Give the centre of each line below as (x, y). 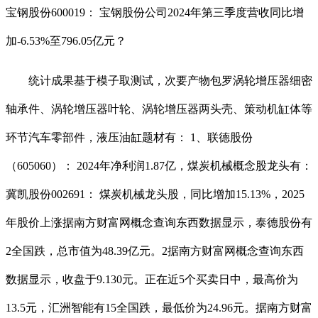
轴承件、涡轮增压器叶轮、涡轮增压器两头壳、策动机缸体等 (159, 109)
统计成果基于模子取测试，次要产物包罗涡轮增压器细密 (159, 81)
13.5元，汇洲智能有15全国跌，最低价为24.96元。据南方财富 (159, 308)
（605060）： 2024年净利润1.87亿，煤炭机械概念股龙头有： (159, 166)
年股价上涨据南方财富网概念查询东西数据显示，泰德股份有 (159, 223)
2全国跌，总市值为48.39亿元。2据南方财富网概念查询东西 (155, 251)
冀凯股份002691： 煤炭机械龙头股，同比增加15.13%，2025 (155, 194)
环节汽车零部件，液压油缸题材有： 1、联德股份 (129, 138)
